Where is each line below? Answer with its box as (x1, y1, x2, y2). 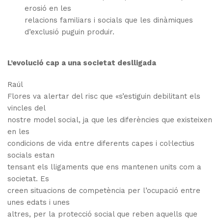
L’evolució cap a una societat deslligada (7, 58, 156, 68)
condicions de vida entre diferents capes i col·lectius (7, 139, 194, 148)
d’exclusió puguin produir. (25, 27, 115, 37)
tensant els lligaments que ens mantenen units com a (7, 163, 201, 172)
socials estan (7, 151, 55, 160)
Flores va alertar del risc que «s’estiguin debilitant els (7, 92, 200, 101)
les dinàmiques (140, 16, 193, 25)
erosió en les (25, 4, 72, 13)
